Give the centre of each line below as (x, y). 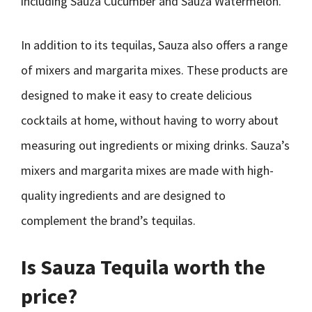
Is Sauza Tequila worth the (143, 267)
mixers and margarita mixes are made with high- (147, 170)
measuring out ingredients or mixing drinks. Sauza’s (155, 145)
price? (49, 296)
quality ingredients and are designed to (123, 195)
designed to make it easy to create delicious (136, 95)
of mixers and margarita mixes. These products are (154, 70)
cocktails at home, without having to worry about (150, 120)
